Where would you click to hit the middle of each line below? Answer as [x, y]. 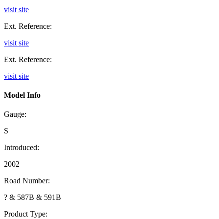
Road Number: [27, 181]
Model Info [22, 95]
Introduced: [22, 148]
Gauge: [15, 114]
